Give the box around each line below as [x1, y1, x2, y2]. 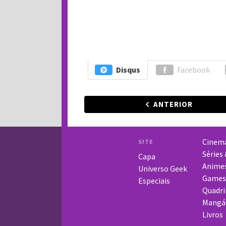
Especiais [138, 176, 170, 186]
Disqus [116, 65, 140, 75]
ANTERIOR [153, 99, 193, 109]
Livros [202, 209, 223, 219]
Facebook [177, 65, 210, 75]
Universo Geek [138, 163, 187, 174]
